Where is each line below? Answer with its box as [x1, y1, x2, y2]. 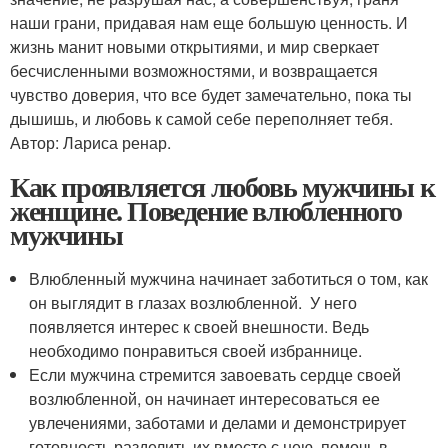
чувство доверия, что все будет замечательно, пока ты [10, 82, 412, 106]
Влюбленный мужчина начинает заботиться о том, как [29, 266, 429, 290]
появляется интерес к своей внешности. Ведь [29, 314, 370, 338]
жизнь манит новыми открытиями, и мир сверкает [10, 34, 379, 58]
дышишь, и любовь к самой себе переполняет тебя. [10, 106, 393, 130]
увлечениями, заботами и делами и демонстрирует [29, 410, 407, 434]
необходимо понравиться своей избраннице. [29, 338, 363, 362]
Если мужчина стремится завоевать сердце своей [29, 362, 402, 386]
